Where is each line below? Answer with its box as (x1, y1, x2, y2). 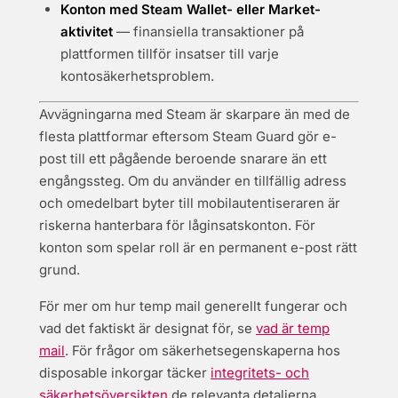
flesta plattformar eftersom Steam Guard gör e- (39, 128, 337, 145)
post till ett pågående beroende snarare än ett (39, 150, 327, 167)
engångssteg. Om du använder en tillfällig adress (39, 172, 346, 189)
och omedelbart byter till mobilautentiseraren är (39, 195, 340, 211)
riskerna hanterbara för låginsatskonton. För (39, 217, 315, 234)
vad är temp (256, 320, 330, 337)
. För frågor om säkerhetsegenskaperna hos (65, 342, 340, 359)
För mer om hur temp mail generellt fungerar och (39, 298, 347, 314)
